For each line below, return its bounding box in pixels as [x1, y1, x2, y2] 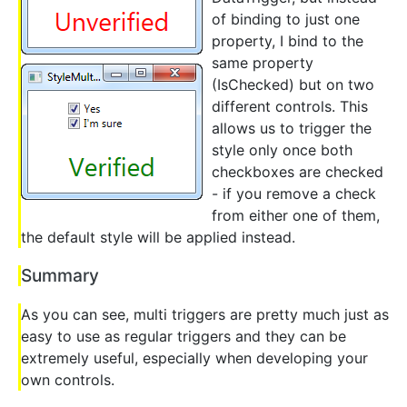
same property [212, 53, 313, 72]
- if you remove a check [212, 184, 376, 203]
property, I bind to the [212, 31, 363, 50]
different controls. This [212, 96, 368, 115]
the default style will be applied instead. [21, 227, 295, 246]
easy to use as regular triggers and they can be [21, 327, 346, 346]
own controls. [21, 371, 114, 390]
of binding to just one [212, 9, 360, 28]
